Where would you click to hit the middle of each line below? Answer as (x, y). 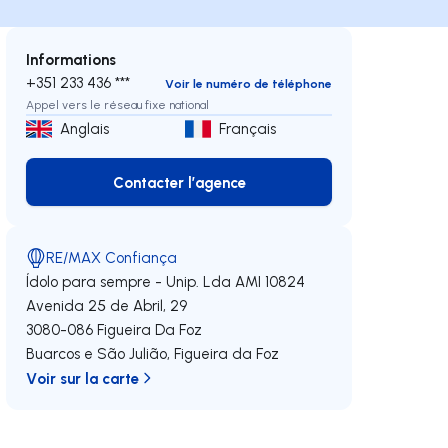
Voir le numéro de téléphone (248, 83)
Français (248, 128)
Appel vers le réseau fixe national (118, 104)
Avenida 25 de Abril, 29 (107, 305)
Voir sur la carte (83, 377)
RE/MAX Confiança (112, 257)
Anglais (85, 128)
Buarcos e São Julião (97, 353)
